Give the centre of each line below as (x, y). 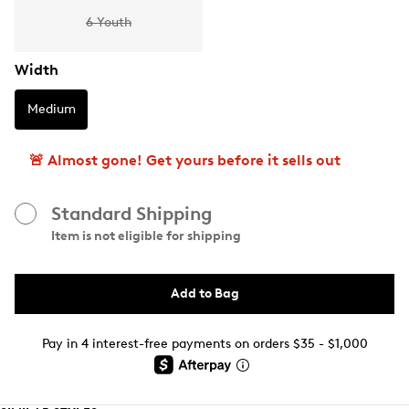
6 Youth (109, 22)
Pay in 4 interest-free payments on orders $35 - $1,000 (204, 344)
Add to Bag (204, 294)
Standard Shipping (131, 214)
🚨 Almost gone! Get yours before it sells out (185, 160)
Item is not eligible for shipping (146, 236)
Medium (51, 109)
